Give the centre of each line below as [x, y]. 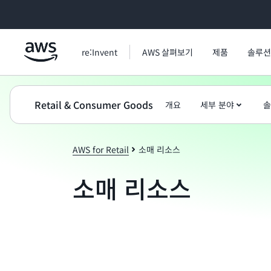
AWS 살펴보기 [168, 52]
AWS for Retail [101, 149]
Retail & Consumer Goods [94, 105]
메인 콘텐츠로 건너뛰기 [50, 12]
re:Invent [100, 52]
